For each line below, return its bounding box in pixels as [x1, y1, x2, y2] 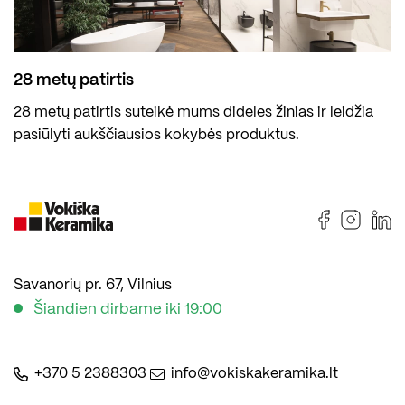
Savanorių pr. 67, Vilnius [14, 278, 172, 293]
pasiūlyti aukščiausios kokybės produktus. [14, 128, 299, 143]
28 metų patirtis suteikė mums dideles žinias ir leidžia [14, 106, 373, 120]
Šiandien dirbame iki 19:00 [33, 302, 222, 317]
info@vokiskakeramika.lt [171, 367, 338, 381]
